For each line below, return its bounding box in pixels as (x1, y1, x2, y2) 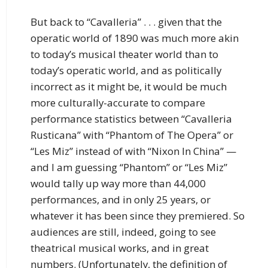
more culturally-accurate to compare (31, 95, 205, 109)
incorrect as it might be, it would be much (31, 79, 227, 93)
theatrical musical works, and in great (31, 240, 209, 255)
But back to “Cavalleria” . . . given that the (31, 14, 222, 29)
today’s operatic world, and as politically (31, 63, 221, 77)
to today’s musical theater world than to (31, 47, 218, 61)
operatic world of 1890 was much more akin (31, 31, 239, 45)
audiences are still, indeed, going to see (31, 224, 216, 239)
